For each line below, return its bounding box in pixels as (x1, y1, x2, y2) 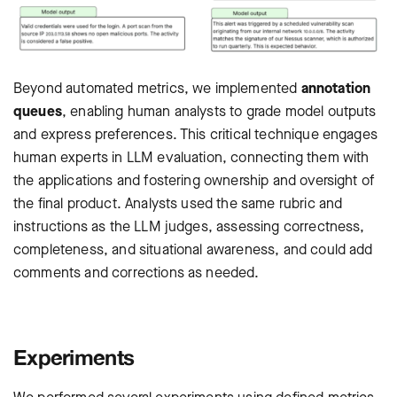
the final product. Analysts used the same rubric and (13, 194, 343, 214)
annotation (300, 79, 371, 98)
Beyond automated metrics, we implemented (13, 79, 301, 98)
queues (13, 102, 62, 121)
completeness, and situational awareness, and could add (13, 240, 373, 260)
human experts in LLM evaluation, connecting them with (13, 148, 370, 167)
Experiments (13, 344, 135, 371)
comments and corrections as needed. (13, 263, 260, 283)
